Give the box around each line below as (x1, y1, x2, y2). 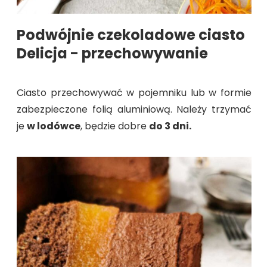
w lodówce (27, 119, 80, 133)
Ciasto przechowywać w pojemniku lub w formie (17, 85, 252, 100)
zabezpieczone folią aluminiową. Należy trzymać (17, 102, 252, 116)
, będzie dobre (80, 119, 149, 133)
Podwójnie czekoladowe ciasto (17, 24, 245, 45)
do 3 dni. (149, 119, 191, 133)
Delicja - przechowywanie (17, 43, 208, 63)
